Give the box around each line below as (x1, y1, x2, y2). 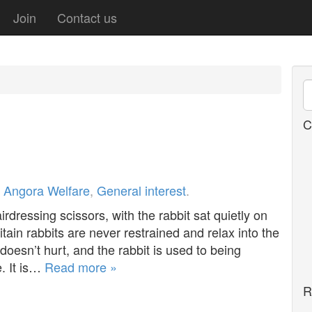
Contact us (57, 8, 117, 26)
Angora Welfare (3, 180, 90, 199)
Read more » (45, 257, 117, 276)
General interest (97, 180, 186, 199)
